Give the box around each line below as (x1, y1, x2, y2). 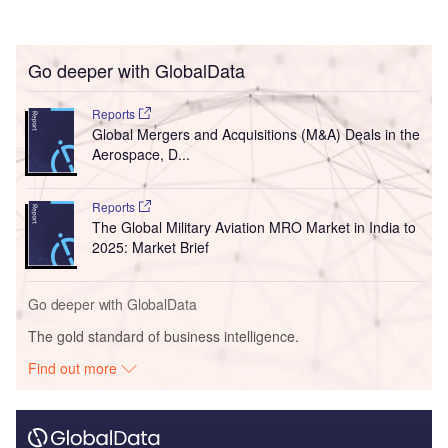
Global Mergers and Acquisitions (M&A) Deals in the (91, 124, 420, 145)
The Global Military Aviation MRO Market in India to (91, 217, 416, 238)
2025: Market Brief (91, 237, 209, 258)
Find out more (28, 358, 122, 379)
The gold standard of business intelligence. (28, 326, 299, 347)
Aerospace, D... (91, 144, 190, 165)
